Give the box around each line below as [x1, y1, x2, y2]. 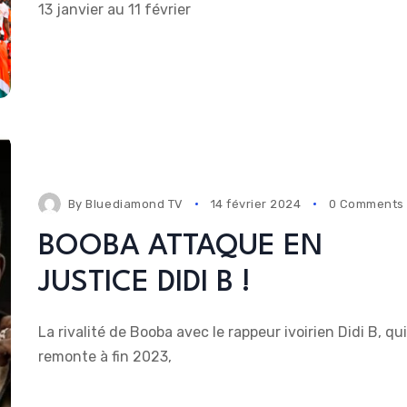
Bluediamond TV [85, 197, 184, 212]
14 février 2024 [210, 197, 302, 212]
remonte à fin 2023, [37, 348, 172, 366]
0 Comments [328, 197, 404, 212]
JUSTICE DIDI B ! [37, 268, 251, 299]
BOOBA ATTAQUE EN [37, 232, 323, 263]
